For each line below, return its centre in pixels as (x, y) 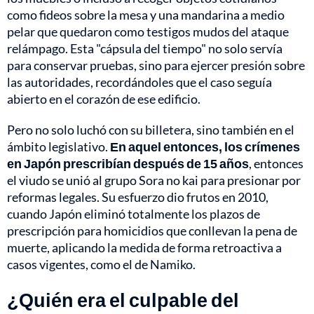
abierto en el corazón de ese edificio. (104, 99)
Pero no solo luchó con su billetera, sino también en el (151, 130)
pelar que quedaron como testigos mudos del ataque (148, 32)
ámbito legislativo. (59, 147)
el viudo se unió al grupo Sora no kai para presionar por (154, 180)
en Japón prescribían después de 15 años (128, 164)
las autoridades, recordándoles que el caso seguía (139, 82)
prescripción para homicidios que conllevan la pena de (152, 231)
